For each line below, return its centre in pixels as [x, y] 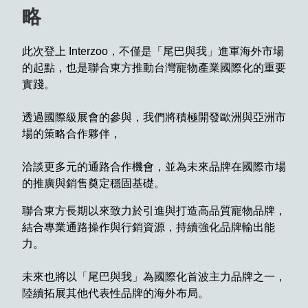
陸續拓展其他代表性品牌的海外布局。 [115, 293]
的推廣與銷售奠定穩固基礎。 [93, 183]
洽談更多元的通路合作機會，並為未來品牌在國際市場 [154, 166]
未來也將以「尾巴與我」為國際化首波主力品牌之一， [154, 276]
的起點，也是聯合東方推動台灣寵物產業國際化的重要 [154, 67]
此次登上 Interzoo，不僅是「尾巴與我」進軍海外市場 [153, 51]
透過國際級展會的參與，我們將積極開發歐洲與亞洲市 [154, 117]
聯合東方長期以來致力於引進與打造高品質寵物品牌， [154, 210]
